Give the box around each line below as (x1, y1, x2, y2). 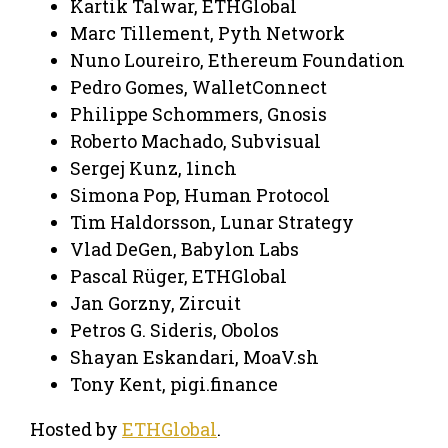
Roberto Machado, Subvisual (70, 128, 321, 153)
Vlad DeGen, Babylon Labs (70, 236, 299, 261)
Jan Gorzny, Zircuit (70, 290, 241, 315)
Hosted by (30, 416, 122, 441)
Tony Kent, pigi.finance (70, 371, 278, 396)
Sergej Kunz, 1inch (70, 155, 237, 180)
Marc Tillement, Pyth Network (70, 20, 345, 45)
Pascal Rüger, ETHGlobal (70, 263, 287, 288)
